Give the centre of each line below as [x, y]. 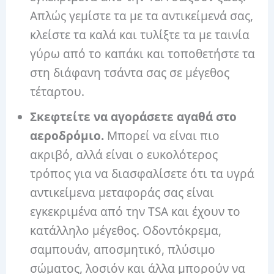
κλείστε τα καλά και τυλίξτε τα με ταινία [140, 35]
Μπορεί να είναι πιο [164, 135]
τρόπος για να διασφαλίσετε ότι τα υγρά [143, 173]
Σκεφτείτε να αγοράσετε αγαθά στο [134, 117]
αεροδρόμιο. [69, 135]
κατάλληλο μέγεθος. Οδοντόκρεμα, [126, 230]
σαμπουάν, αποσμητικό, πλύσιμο [123, 249]
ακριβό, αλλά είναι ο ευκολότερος [124, 154]
